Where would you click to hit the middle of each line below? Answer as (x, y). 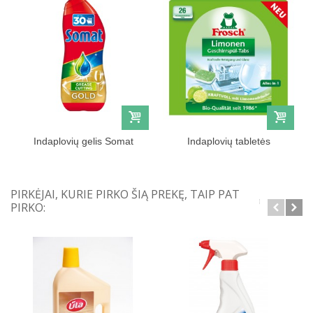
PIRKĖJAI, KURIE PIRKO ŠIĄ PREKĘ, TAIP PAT (125, 195)
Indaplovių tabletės (228, 141)
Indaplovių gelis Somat (83, 141)
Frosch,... (228, 155)
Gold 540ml (83, 155)
